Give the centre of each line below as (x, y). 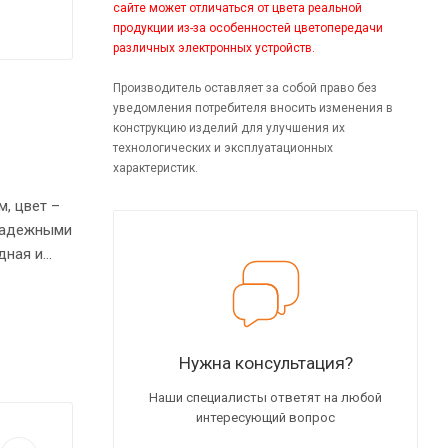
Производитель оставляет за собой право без (245, 87)
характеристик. (155, 167)
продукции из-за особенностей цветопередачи (248, 27)
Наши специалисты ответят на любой (265, 397)
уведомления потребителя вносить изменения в (253, 107)
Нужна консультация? (265, 362)
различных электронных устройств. (214, 47)
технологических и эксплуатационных (223, 147)
